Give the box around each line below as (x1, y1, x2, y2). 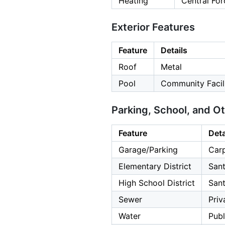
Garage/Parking (119, 145, 178, 155)
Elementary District (119, 161, 191, 172)
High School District (119, 178, 195, 188)
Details (161, 45, 187, 56)
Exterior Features (111, 21, 195, 34)
